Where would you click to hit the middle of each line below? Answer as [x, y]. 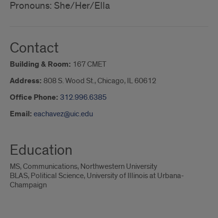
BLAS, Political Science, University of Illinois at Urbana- [97, 176]
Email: [21, 114]
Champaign [28, 185]
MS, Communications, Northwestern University [83, 166]
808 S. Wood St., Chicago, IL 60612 [100, 81]
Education [41, 150]
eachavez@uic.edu [63, 114]
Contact [34, 48]
